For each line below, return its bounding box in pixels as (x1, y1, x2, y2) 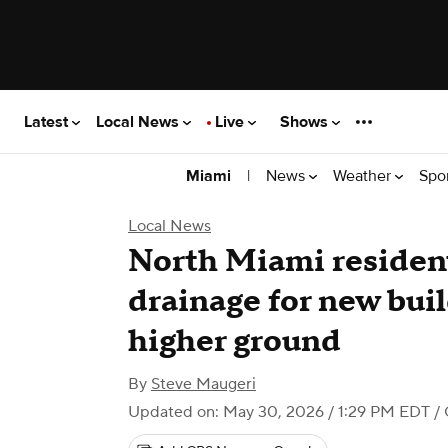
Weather (333, 165, 395, 186)
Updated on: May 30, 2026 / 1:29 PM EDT (128, 402, 430, 422)
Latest (24, 111, 72, 132)
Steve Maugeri (151, 374, 256, 394)
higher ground (128, 321, 341, 362)
